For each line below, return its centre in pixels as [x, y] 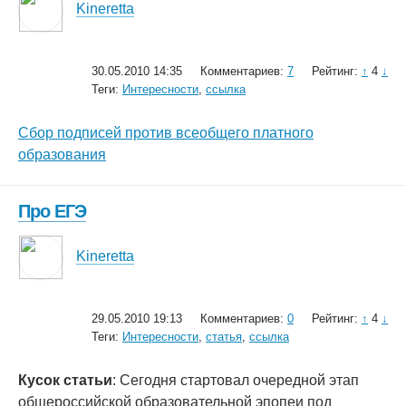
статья [224, 337]
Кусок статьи [65, 380]
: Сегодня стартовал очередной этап [236, 380]
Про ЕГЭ [52, 211]
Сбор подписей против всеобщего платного [166, 133]
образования [62, 155]
